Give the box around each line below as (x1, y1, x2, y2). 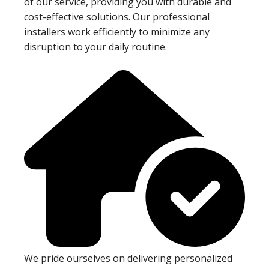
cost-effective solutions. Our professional (24, 10, 210, 23)
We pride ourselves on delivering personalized (24, 252, 232, 265)
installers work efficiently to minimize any (24, 25, 210, 38)
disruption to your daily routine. (24, 40, 167, 53)
